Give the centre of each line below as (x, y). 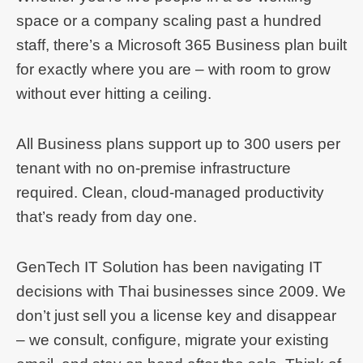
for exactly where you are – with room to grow (173, 70)
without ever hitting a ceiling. (114, 94)
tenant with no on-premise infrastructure (154, 169)
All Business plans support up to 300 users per (178, 144)
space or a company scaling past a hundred (169, 21)
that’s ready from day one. (107, 217)
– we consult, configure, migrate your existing (173, 340)
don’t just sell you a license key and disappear (176, 316)
